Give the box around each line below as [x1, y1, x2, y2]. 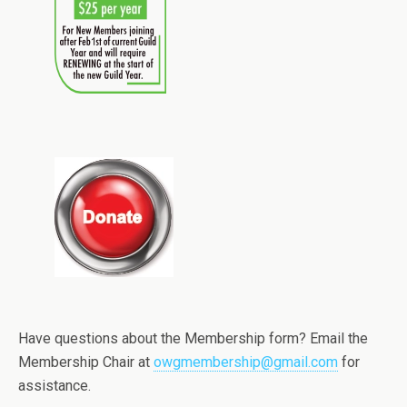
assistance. [18, 377, 91, 395]
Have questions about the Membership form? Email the [18, 330, 368, 348]
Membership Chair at [18, 353, 154, 372]
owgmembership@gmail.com [154, 353, 338, 372]
